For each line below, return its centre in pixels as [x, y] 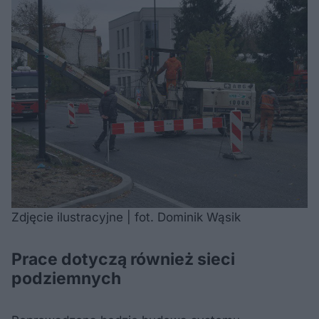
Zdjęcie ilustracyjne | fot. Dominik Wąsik [126, 218]
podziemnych [66, 279]
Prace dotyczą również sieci [123, 260]
